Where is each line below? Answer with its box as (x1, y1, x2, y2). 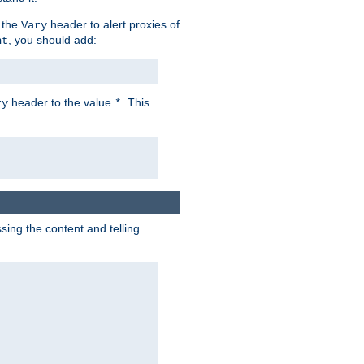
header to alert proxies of (47, 17, 180, 31)
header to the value (8, 95, 115, 109)
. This (121, 95, 149, 109)
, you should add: (8, 32, 97, 46)
